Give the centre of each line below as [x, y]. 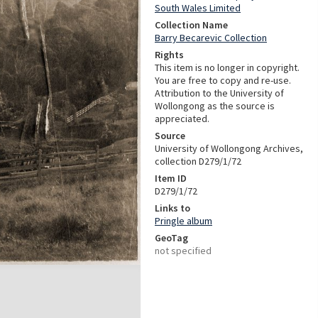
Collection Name [191, 25]
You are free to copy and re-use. [223, 80]
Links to [172, 208]
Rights [169, 55]
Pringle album [183, 221]
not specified [183, 251]
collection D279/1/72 [198, 161]
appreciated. [182, 119]
